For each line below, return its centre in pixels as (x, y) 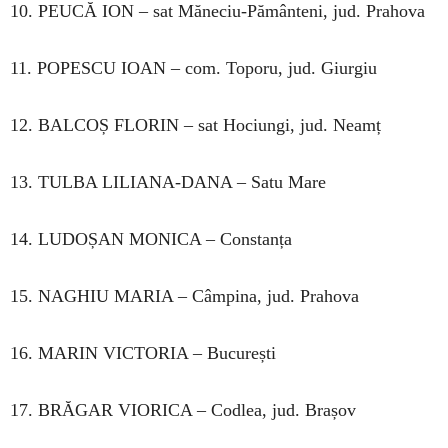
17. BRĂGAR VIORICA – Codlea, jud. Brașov (183, 409)
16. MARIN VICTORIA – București (143, 352)
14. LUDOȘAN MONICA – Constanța (151, 238)
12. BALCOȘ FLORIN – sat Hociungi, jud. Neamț (195, 124)
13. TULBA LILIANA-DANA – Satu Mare (168, 181)
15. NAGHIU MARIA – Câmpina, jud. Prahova (184, 295)
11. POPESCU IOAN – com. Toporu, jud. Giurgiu (193, 67)
